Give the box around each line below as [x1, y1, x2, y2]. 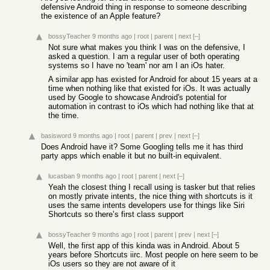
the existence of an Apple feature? [41, 11, 160, 20]
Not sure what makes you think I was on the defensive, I [48, 43, 245, 52]
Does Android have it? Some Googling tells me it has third [41, 142, 243, 151]
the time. [48, 111, 79, 120]
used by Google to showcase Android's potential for [48, 93, 227, 102]
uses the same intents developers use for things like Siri [48, 201, 245, 210]
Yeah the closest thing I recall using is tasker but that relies [48, 183, 256, 192]
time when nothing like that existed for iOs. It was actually [48, 84, 251, 93]
